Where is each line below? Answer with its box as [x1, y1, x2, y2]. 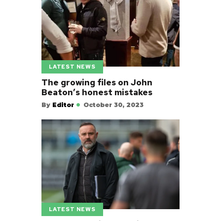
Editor [52, 101, 74, 109]
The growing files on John [41, 76, 152, 88]
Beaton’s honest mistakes [41, 86, 152, 98]
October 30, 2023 [83, 101, 144, 109]
